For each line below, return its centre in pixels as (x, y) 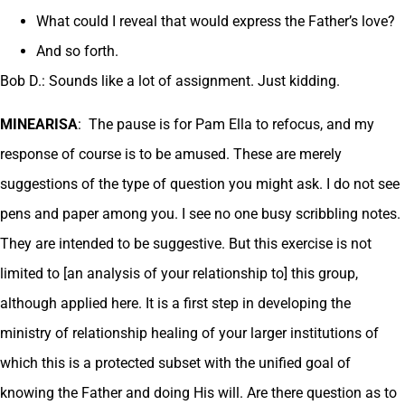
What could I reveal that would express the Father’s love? (216, 22)
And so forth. (77, 52)
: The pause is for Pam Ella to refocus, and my (226, 124)
